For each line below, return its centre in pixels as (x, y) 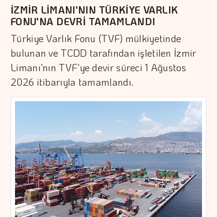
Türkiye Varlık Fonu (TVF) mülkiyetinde (96, 39)
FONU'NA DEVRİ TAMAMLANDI (83, 22)
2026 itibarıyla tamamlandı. (72, 82)
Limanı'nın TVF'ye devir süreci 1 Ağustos (98, 68)
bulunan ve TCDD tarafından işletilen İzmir (104, 53)
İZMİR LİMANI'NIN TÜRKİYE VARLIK (94, 10)
